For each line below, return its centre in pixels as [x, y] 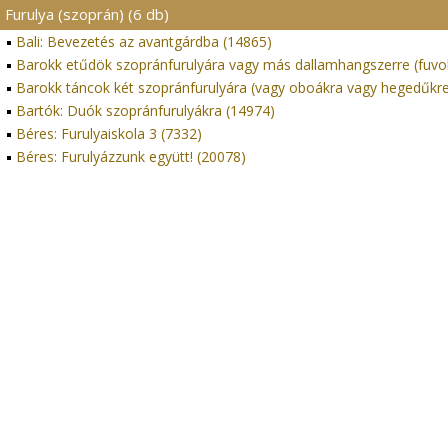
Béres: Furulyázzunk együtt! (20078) [131, 156]
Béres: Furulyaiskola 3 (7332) [109, 133]
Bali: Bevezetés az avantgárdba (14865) [144, 41]
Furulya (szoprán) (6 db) [87, 14]
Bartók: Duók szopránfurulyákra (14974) [145, 110]
